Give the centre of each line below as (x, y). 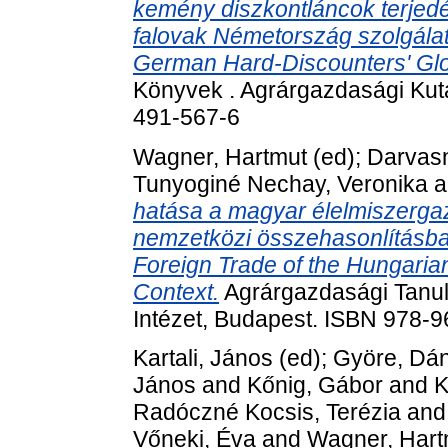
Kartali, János (203, 358)
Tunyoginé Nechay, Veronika (280, 183)
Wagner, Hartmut (220, 156)
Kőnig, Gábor (315, 385)
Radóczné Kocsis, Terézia (267, 412)
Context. (176, 291)
